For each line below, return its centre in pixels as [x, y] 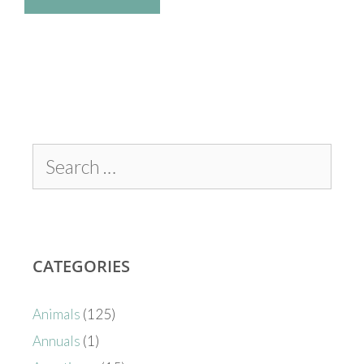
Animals [56, 314]
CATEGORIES [81, 266]
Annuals [56, 341]
